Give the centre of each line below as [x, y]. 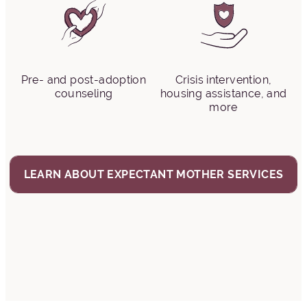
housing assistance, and [223, 94]
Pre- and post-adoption [84, 80]
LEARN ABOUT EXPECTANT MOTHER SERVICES [153, 174]
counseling [84, 94]
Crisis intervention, [223, 80]
